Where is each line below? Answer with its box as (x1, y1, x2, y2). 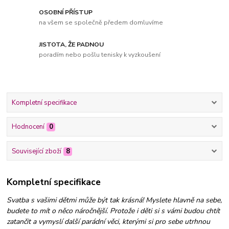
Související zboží (11, 146, 61, 156)
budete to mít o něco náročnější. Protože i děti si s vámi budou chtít (7, 206, 220, 216)
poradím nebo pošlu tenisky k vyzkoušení (39, 50, 161, 59)
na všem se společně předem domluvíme (39, 18, 164, 27)
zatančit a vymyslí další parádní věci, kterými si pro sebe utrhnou (7, 217, 211, 227)
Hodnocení (11, 122, 44, 132)
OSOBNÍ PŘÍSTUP (39, 8, 93, 17)
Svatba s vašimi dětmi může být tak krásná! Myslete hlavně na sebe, (7, 195, 222, 205)
